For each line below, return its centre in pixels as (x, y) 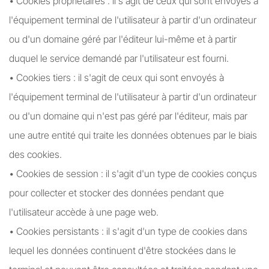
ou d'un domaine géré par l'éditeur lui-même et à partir (123, 39)
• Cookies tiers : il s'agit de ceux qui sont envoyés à (116, 77)
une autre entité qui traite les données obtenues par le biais (133, 135)
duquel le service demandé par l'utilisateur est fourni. (119, 58)
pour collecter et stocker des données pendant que (116, 193)
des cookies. (35, 154)
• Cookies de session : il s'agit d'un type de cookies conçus (133, 174)
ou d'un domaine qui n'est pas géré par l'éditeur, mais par (128, 116)
